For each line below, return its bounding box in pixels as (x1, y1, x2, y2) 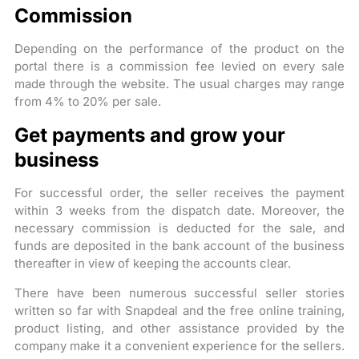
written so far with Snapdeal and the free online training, (14, 303, 345, 318)
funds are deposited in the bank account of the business (14, 238, 345, 253)
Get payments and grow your (14, 123, 286, 147)
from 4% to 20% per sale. (14, 94, 162, 109)
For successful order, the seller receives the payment (14, 185, 345, 200)
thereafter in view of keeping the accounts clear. (14, 256, 292, 271)
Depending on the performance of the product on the (14, 41, 345, 56)
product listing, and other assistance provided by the (14, 321, 345, 336)
